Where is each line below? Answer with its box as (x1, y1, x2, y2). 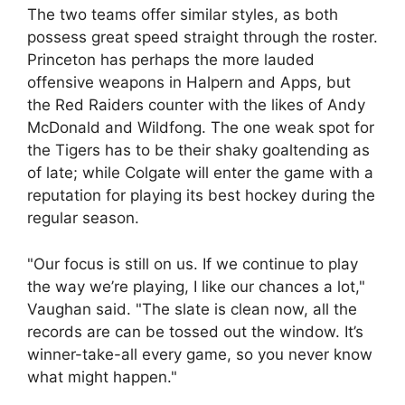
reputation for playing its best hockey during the (27, 186, 375, 204)
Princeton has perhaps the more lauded (27, 51, 315, 69)
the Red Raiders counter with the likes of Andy (27, 96, 365, 114)
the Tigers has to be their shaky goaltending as (27, 141, 370, 159)
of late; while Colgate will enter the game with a (27, 164, 373, 182)
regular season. (27, 209, 139, 227)
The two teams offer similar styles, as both (27, 5, 338, 24)
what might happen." (27, 367, 177, 386)
